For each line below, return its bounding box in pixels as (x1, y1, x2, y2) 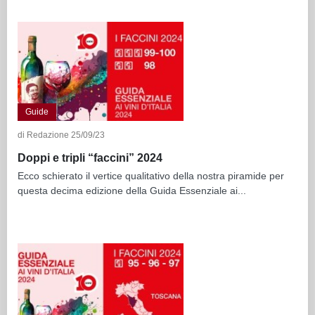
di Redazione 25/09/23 (18, 130, 105, 141)
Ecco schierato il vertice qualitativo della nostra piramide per (18, 169, 284, 181)
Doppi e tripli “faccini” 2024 (18, 151, 162, 164)
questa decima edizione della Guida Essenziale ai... (18, 184, 246, 196)
